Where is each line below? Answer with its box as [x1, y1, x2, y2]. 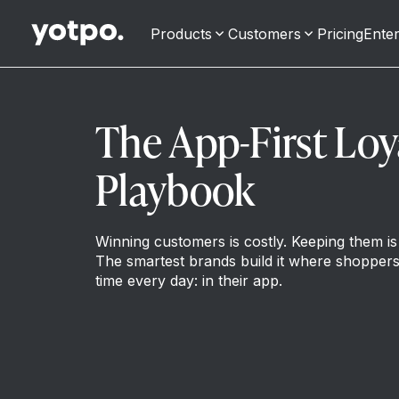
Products [151, 24, 212, 43]
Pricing [317, 24, 363, 43]
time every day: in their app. [95, 272, 282, 289]
